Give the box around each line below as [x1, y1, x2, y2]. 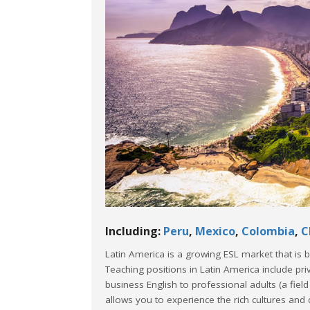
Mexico [195, 223, 235, 239]
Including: [105, 223, 163, 239]
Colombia [241, 223, 295, 239]
